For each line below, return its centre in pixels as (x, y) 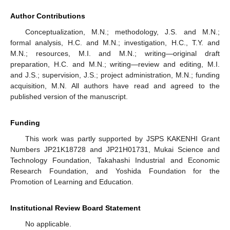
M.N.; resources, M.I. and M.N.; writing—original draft (115, 54)
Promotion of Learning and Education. (72, 182)
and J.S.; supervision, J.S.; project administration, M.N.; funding (115, 75)
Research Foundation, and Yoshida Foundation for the (115, 171)
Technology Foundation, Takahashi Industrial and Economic (115, 160)
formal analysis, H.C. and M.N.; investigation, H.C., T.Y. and (115, 43)
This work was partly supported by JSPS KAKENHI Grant (122, 139)
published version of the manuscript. (69, 97)
